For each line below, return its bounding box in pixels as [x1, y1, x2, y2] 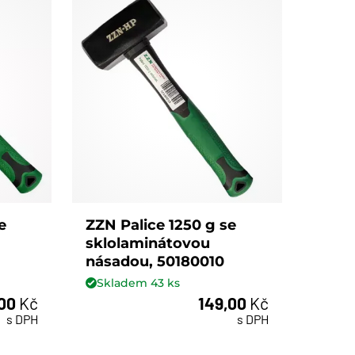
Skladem [97, 275, 151, 290]
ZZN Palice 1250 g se [86, 216, 237, 235]
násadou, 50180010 [86, 253, 225, 271]
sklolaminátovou [86, 235, 211, 253]
